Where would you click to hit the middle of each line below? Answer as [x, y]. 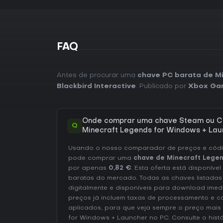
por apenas [88, 168]
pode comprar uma [101, 158]
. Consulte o [189, 218]
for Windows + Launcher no [114, 218]
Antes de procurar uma [97, 75]
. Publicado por [162, 86]
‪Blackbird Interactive [96, 86]
